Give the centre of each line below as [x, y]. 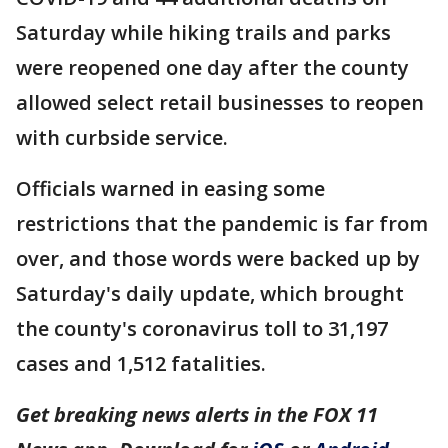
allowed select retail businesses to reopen [220, 103]
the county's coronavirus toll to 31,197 [202, 329]
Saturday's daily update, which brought [210, 294]
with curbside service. [127, 138]
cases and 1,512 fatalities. [146, 364]
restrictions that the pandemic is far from [222, 224]
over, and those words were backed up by [218, 259]
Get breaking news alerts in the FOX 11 [197, 415]
